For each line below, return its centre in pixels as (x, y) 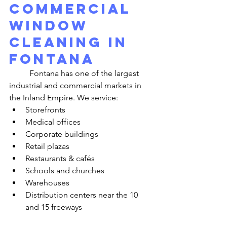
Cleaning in (71, 42)
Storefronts (45, 110)
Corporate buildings (62, 134)
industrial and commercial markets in (76, 85)
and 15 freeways (54, 207)
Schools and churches (65, 171)
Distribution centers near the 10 (83, 195)
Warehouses (47, 183)
